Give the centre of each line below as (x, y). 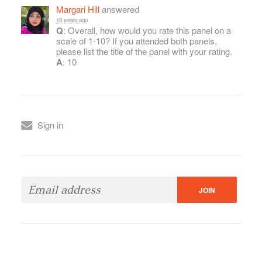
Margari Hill (77, 9)
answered (119, 9)
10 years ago (72, 20)
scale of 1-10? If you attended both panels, (136, 41)
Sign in (50, 125)
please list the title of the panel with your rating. (144, 51)
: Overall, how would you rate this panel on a (147, 30)
